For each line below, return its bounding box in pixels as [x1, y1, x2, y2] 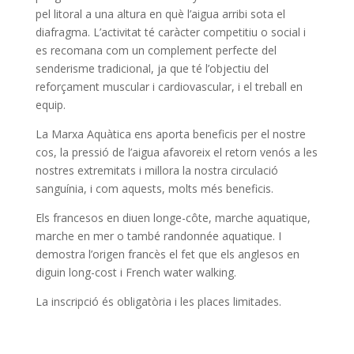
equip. [35, 97, 66, 112]
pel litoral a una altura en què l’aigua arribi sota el [35, 6, 285, 21]
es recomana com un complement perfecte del [35, 43, 277, 58]
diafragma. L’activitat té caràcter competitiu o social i [35, 24, 306, 40]
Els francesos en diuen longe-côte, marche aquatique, [35, 210, 311, 225]
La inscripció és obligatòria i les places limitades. [35, 294, 281, 309]
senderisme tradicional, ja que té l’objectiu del [35, 61, 269, 76]
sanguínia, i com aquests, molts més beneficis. [35, 181, 273, 196]
